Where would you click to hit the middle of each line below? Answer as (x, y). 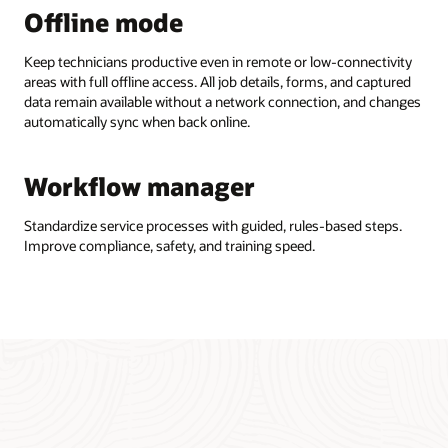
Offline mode (103, 22)
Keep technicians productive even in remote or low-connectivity (217, 61)
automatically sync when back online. (136, 121)
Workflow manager (139, 186)
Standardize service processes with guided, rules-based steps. (212, 225)
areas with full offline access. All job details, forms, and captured (217, 81)
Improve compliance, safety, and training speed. (169, 245)
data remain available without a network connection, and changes (222, 101)
